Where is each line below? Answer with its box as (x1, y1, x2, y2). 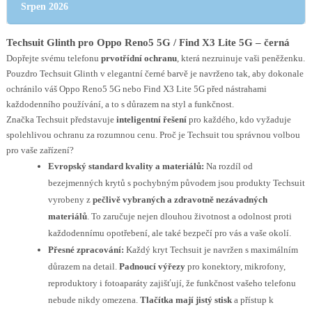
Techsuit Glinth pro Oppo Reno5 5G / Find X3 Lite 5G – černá (6, 36, 290, 48)
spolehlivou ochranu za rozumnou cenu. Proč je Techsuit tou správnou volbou (6, 130, 300, 140)
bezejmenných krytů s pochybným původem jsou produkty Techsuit (47, 178, 305, 188)
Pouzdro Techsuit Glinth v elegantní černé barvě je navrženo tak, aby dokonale (6, 68, 304, 79)
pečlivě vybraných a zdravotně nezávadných (92, 194, 267, 205)
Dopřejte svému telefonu (6, 53, 101, 63)
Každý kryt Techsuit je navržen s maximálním (123, 244, 298, 255)
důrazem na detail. (47, 261, 119, 272)
